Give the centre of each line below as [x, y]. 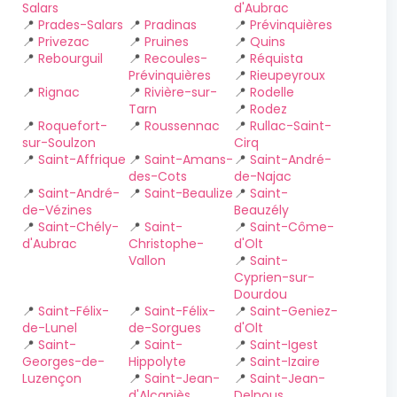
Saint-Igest [284, 345]
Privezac [64, 42]
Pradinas [170, 25]
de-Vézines [57, 210]
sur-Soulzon [59, 143]
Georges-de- [63, 362]
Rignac [59, 92]
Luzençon [52, 378]
